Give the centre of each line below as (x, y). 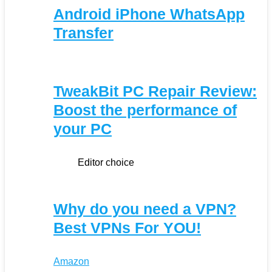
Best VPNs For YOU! (127, 227)
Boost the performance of (145, 110)
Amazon (71, 261)
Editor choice (106, 162)
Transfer (83, 32)
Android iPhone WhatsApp (149, 14)
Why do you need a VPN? (145, 209)
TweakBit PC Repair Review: (155, 91)
